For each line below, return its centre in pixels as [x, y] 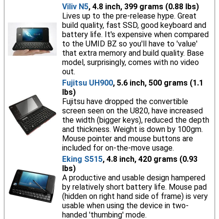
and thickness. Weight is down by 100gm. [132, 129]
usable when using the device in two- [125, 206]
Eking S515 [82, 159]
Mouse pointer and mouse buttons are [127, 139]
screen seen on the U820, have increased [132, 111]
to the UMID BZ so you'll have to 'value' [130, 44]
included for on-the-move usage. [118, 148]
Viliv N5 [75, 7]
